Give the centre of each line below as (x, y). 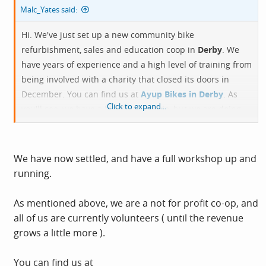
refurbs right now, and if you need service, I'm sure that (132, 124)
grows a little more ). (59, 233)
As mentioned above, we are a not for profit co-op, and (136, 203)
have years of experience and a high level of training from (137, 64)
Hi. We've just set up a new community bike (108, 35)
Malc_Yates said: (49, 9)
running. (33, 173)
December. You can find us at (81, 94)
